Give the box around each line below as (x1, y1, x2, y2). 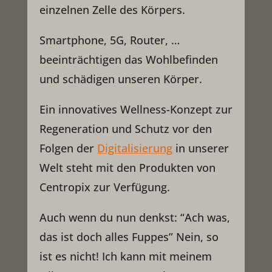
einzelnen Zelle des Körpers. (39, 2, 185, 18)
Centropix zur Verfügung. (39, 180, 170, 195)
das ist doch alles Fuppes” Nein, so (39, 229, 219, 245)
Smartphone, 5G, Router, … (39, 33, 180, 48)
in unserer (172, 141, 229, 156)
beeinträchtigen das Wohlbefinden (39, 52, 218, 67)
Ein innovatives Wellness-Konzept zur (39, 102, 233, 117)
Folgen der (39, 141, 97, 156)
